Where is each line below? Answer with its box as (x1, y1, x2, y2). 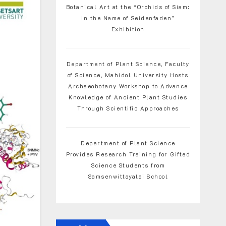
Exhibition (111, 25, 145, 33)
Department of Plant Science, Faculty (66, 60, 190, 68)
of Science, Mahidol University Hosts (67, 71, 189, 79)
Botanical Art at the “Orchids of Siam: (66, 3, 190, 11)
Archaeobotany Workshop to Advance (68, 82, 188, 90)
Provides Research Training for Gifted (66, 150, 190, 158)
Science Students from (91, 161, 165, 169)
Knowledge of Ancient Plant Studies (69, 93, 188, 101)
